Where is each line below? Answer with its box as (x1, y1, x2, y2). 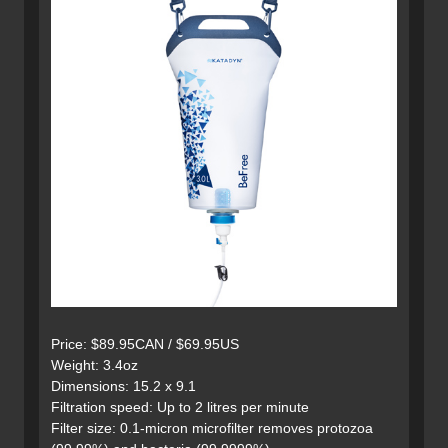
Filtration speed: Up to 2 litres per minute (51, 399, 309, 416)
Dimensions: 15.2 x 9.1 (51, 378, 196, 395)
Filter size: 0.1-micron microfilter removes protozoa (51, 420, 373, 437)
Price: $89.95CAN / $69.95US (51, 336, 239, 353)
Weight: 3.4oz (51, 357, 138, 374)
